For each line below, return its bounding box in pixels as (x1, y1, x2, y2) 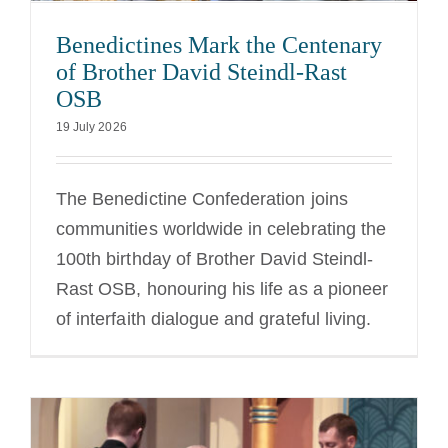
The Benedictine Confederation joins (56, 189, 348, 210)
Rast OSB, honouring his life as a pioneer (56, 279, 389, 300)
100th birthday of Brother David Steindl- (56, 249, 373, 270)
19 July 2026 (56, 120, 127, 135)
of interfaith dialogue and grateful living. (56, 309, 372, 330)
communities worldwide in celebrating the (56, 219, 386, 240)
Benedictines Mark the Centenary (56, 32, 382, 59)
